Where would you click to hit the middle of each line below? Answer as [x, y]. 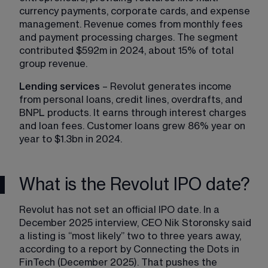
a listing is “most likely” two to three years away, [131, 236]
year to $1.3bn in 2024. [71, 139]
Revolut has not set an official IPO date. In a [121, 210]
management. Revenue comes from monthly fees [132, 24]
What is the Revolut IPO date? [135, 185]
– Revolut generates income [167, 86]
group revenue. [53, 64]
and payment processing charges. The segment [130, 37]
